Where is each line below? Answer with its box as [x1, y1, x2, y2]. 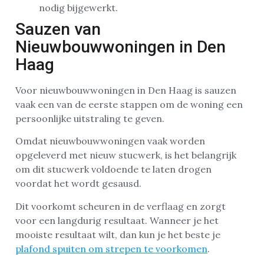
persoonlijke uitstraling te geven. [15, 112, 164, 124]
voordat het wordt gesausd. [15, 177, 141, 190]
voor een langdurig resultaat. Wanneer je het [15, 214, 219, 226]
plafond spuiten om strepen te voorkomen [15, 242, 207, 255]
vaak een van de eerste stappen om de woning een [15, 98, 243, 110]
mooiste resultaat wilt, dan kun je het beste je [15, 228, 220, 240]
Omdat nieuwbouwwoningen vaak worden [15, 135, 205, 147]
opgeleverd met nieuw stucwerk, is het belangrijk [15, 149, 236, 161]
